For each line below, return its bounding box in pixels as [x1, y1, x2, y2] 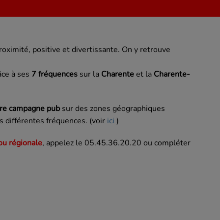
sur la [78, 69, 101, 80]
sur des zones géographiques [60, 103, 165, 114]
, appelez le [42, 137, 84, 149]
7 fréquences [31, 69, 78, 80]
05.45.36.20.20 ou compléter [84, 137, 191, 149]
